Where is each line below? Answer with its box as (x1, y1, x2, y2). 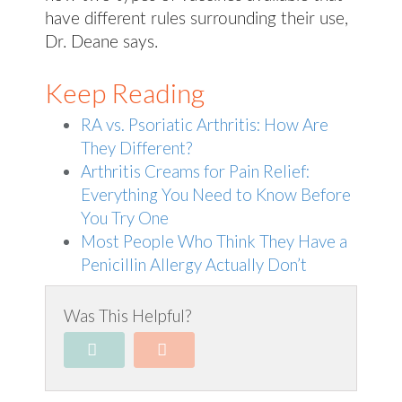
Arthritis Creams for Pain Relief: (81, 161, 310, 181)
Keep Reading (45, 76, 205, 109)
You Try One (81, 207, 169, 228)
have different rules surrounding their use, (45, 11, 348, 28)
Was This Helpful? (64, 305, 191, 326)
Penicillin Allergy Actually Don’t (81, 254, 307, 275)
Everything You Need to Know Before (81, 184, 351, 205)
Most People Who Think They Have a (81, 231, 347, 251)
